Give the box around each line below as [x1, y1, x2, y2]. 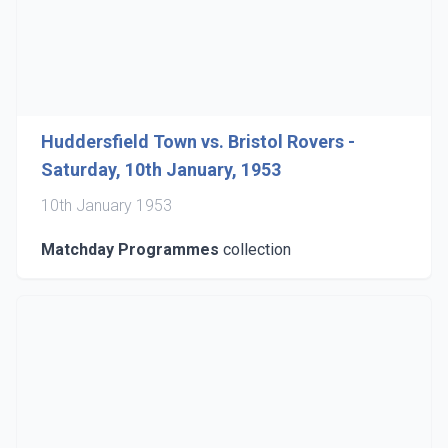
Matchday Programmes [41, 240, 219, 259]
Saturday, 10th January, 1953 [41, 159, 281, 180]
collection [219, 240, 291, 259]
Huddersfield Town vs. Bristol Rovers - [41, 131, 355, 152]
